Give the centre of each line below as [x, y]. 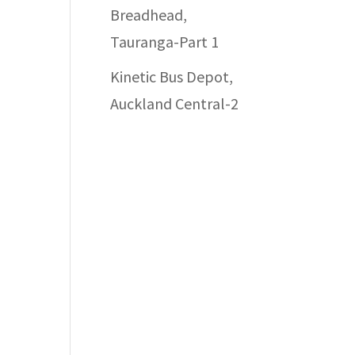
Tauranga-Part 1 [165, 42]
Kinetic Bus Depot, [172, 76]
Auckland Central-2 [175, 103]
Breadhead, [149, 15]
